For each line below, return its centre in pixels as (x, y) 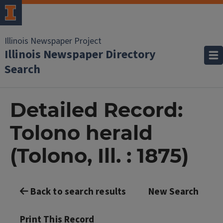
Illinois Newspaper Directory (80, 55)
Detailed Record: (96, 110)
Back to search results (77, 192)
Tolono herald (81, 133)
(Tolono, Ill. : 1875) (99, 156)
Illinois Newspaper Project (53, 41)
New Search (173, 192)
